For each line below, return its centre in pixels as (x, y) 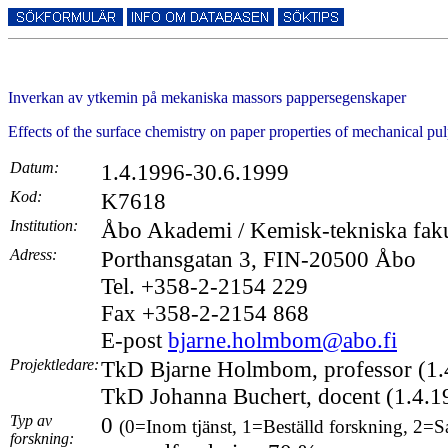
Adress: (33, 254)
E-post (134, 340)
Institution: (44, 225)
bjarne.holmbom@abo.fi (282, 340)
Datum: (34, 167)
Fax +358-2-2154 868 (205, 313)
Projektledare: (54, 364)
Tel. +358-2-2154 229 (204, 286)
